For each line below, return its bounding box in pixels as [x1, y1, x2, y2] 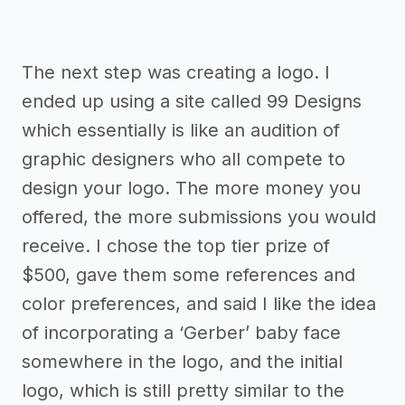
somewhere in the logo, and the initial [22, 351, 343, 373]
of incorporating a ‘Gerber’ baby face [22, 322, 341, 344]
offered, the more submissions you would [22, 206, 376, 229]
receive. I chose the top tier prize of [22, 235, 330, 258]
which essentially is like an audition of [22, 119, 340, 142]
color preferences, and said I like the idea [22, 293, 376, 316]
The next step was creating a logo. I [22, 61, 330, 84]
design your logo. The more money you [22, 177, 361, 200]
